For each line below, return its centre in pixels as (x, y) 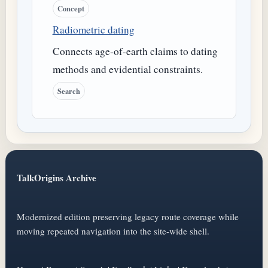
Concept (71, 9)
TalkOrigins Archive (57, 178)
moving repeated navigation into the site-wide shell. (113, 231)
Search (68, 91)
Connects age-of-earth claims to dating (135, 51)
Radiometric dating (93, 30)
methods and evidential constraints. (127, 69)
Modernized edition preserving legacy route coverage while (128, 216)
